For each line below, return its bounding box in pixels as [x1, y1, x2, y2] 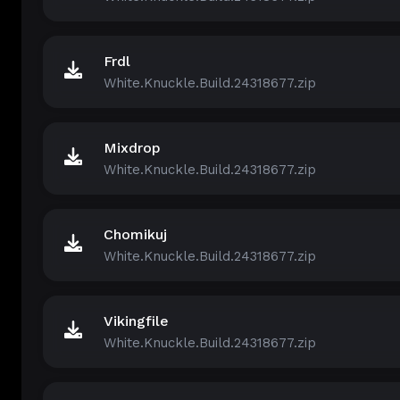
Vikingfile [104, 312, 169, 329]
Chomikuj [104, 226, 167, 243]
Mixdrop [104, 139, 161, 156]
